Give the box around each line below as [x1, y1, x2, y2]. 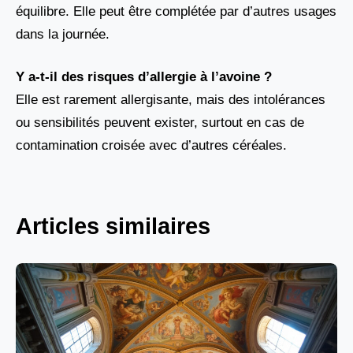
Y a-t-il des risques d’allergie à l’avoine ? [16, 69, 272, 85]
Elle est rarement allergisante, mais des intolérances [16, 92, 325, 108]
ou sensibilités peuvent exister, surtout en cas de [16, 115, 304, 131]
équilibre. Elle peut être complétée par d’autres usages [16, 3, 336, 19]
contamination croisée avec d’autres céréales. [16, 138, 287, 154]
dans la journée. [16, 26, 110, 42]
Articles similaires [16, 213, 210, 239]
